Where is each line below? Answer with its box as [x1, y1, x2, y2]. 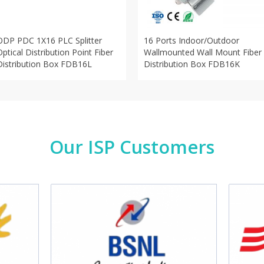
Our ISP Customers [49, 134, 214, 159]
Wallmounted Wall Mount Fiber [144, 47, 262, 58]
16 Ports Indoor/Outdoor [144, 35, 239, 46]
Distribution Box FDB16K [144, 58, 240, 70]
